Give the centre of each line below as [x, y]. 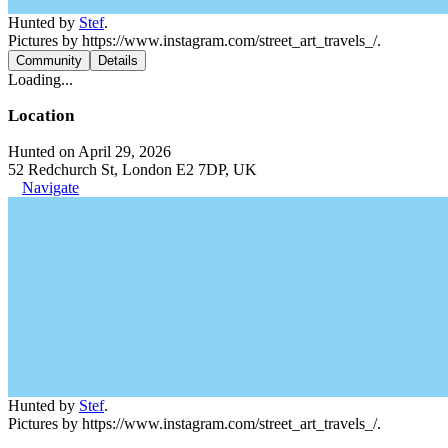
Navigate [50, 187]
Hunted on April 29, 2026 [89, 151]
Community [49, 60]
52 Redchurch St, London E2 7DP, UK [132, 169]
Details [118, 60]
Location [41, 115]
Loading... [40, 79]
